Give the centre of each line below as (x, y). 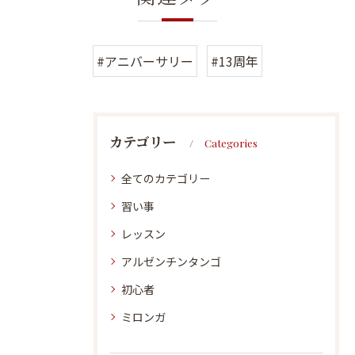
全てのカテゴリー (166, 179)
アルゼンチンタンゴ (171, 262)
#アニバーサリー (145, 61)
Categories (231, 143)
